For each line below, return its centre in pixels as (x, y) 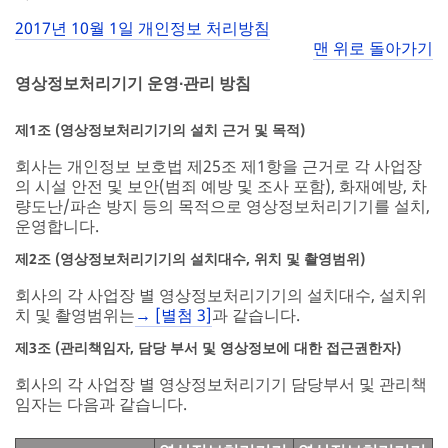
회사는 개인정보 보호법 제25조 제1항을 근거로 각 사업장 (218, 166)
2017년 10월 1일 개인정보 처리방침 (142, 27)
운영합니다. (57, 226)
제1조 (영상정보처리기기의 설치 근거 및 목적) (160, 130)
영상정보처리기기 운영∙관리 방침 (133, 83)
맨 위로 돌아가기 (373, 47)
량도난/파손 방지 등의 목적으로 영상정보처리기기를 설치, (222, 206)
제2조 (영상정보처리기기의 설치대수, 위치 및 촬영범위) (190, 259)
